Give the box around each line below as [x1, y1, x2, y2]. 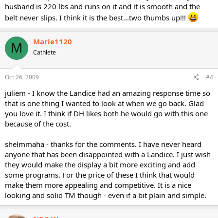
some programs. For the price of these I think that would [5, 170, 195, 180]
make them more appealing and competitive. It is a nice [5, 180, 191, 190]
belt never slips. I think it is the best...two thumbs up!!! [5, 12, 188, 22]
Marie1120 [33, 36, 72, 46]
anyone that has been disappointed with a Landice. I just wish [5, 149, 211, 159]
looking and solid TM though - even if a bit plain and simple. [5, 190, 206, 200]
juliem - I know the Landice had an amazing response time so [5, 88, 210, 98]
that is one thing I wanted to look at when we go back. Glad [5, 98, 204, 108]
